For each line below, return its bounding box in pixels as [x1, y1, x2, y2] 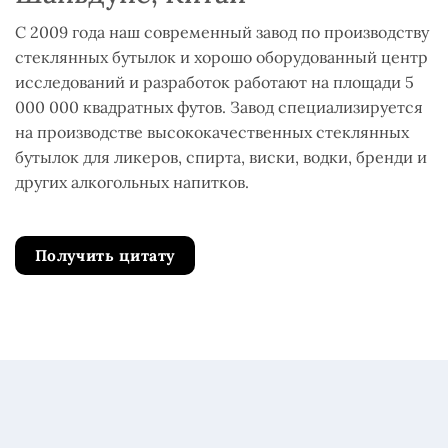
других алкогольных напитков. [15, 172, 249, 193]
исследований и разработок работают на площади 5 [15, 72, 414, 93]
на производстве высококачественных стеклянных [15, 122, 409, 143]
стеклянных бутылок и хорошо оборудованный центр [15, 47, 428, 68]
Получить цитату [34, 244, 176, 265]
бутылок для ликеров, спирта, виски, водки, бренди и [15, 147, 427, 168]
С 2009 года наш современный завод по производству [15, 22, 429, 43]
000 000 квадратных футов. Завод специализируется [15, 97, 423, 118]
